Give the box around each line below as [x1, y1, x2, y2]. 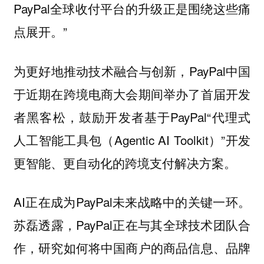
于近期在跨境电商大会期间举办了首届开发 [13, 84, 251, 103]
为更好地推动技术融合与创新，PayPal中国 [13, 61, 251, 80]
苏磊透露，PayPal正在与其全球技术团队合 [13, 216, 251, 234]
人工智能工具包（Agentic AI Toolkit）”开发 [13, 130, 251, 148]
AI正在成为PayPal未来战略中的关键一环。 [13, 193, 251, 211]
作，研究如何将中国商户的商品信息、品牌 [13, 239, 251, 257]
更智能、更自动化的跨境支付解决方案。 [13, 153, 240, 171]
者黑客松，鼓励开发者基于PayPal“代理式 [13, 107, 251, 126]
